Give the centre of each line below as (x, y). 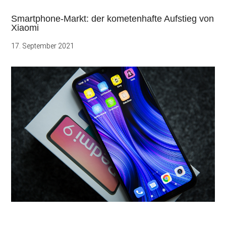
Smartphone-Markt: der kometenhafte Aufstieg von (113, 18)
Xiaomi (25, 27)
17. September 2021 (43, 46)
